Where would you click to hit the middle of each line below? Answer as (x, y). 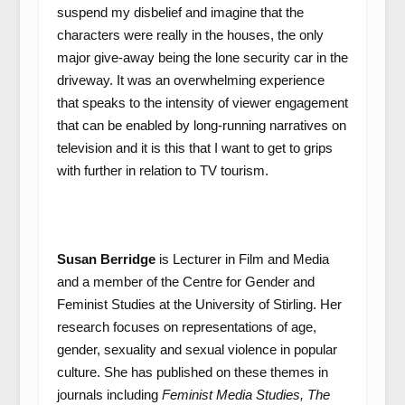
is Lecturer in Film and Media (244, 259)
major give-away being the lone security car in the (202, 57)
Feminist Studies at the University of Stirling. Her (199, 304)
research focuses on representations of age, (186, 327)
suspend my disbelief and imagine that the (180, 12)
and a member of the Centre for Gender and (185, 282)
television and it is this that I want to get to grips (194, 148)
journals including (109, 395)
